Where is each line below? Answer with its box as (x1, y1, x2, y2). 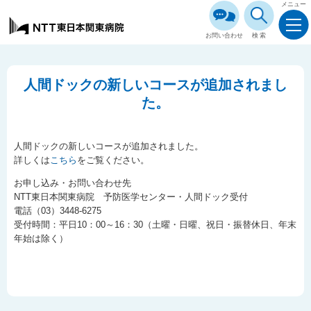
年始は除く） (14, 233, 68, 244)
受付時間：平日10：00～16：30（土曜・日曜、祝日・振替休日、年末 (14, 219, 296, 230)
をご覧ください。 (77, 155, 149, 166)
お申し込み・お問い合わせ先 (14, 178, 131, 189)
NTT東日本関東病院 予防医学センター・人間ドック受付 (14, 192, 248, 203)
